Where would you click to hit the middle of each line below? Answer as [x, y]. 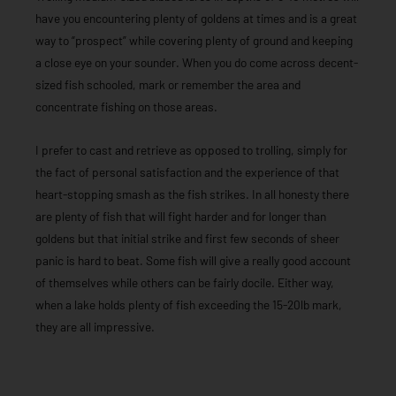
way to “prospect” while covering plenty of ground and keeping [194, 41]
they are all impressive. [95, 326]
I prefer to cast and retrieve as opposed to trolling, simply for [191, 149]
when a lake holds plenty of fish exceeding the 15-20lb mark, [189, 304]
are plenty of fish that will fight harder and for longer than [181, 216]
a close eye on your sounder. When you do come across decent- [197, 63]
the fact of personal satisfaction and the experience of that [187, 171]
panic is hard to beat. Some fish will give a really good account [193, 260]
